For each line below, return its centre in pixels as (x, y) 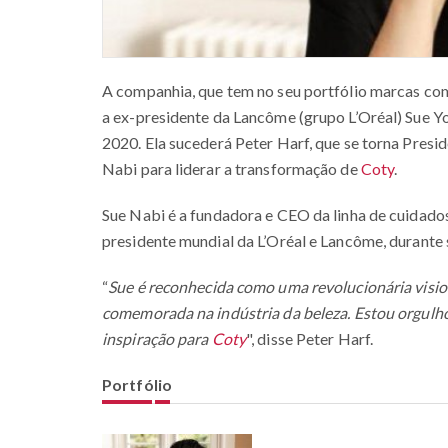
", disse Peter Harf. (310, 339)
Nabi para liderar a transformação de (231, 169)
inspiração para (157, 339)
